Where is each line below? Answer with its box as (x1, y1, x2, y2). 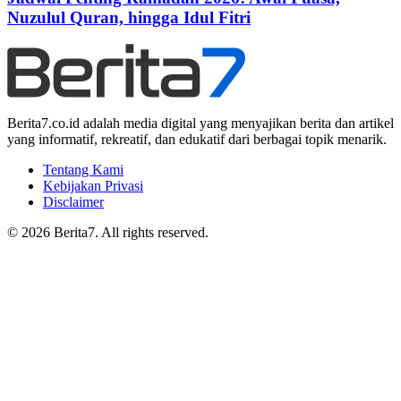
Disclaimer (43, 194, 104, 210)
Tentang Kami (43, 162, 124, 178)
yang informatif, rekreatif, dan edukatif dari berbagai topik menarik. (7, 132, 387, 148)
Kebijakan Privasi (43, 178, 143, 194)
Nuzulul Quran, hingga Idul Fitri (7, 7, 251, 27)
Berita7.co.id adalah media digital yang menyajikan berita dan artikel (7, 115, 394, 132)
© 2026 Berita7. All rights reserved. (7, 225, 209, 241)
